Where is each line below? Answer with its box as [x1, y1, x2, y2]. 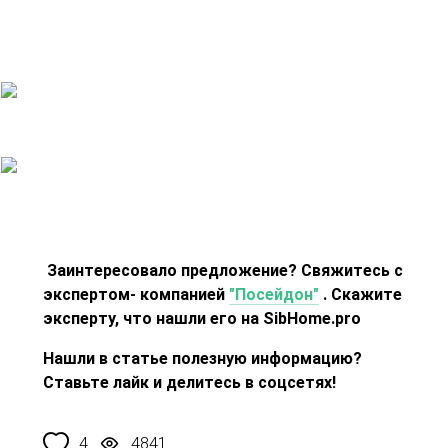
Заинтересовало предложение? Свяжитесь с [47, 261, 404, 281]
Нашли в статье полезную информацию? [43, 349, 363, 369]
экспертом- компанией [43, 285, 230, 305]
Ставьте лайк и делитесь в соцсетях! [43, 373, 337, 393]
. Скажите [319, 285, 403, 305]
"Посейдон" [229, 285, 320, 305]
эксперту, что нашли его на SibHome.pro [43, 309, 362, 329]
